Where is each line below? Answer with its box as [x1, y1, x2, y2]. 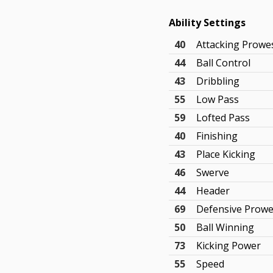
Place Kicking [196, 147, 256, 161]
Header [196, 184, 230, 197]
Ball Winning [196, 221, 255, 234]
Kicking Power [196, 239, 261, 252]
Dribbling [196, 74, 240, 88]
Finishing [196, 129, 238, 143]
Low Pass [196, 93, 239, 106]
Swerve [196, 166, 230, 179]
